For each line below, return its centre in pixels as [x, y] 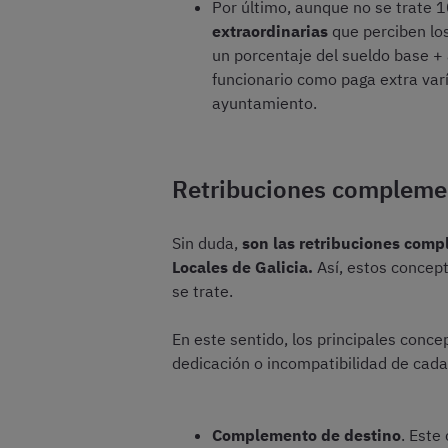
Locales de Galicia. [244, 267]
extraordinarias [270, 31]
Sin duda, [207, 243]
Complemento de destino [306, 435]
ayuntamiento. [264, 103]
